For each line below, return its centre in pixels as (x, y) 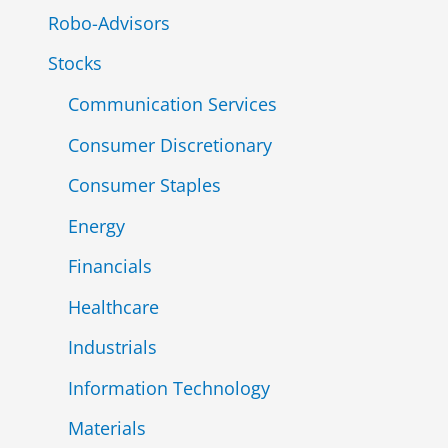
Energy (96, 225)
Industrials (112, 347)
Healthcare (113, 306)
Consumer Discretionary (169, 144)
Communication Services (172, 104)
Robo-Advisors (108, 22)
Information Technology (168, 387)
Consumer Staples (144, 185)
